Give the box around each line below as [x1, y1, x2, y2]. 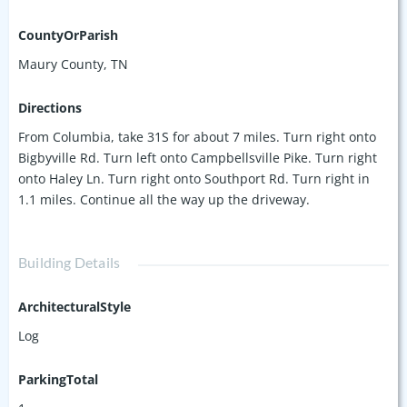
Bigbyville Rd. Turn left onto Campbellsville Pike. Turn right [18, 148, 377, 166]
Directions [18, 98, 82, 116]
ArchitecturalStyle [18, 297, 131, 315]
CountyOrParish [18, 25, 118, 44]
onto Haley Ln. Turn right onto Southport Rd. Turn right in [18, 169, 370, 187]
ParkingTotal [18, 370, 98, 388]
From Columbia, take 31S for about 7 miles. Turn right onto [18, 127, 376, 145]
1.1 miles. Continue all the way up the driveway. [18, 190, 310, 208]
